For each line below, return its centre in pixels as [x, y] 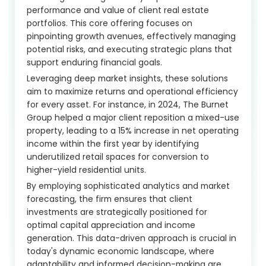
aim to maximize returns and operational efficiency [132, 91]
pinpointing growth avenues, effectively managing [131, 36]
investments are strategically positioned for [117, 212]
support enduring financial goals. [94, 62]
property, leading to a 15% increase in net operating [133, 130]
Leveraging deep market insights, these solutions [127, 78]
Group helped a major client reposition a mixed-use [133, 117]
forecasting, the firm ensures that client [110, 199]
